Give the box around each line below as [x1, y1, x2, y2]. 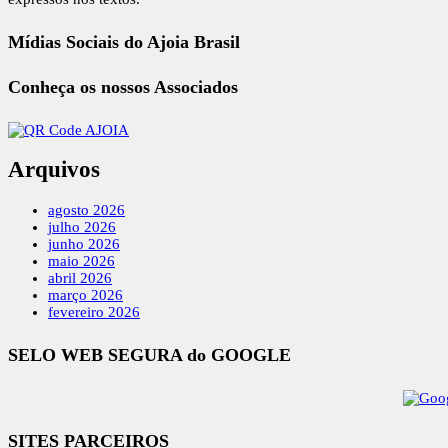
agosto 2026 [48, 202, 125, 219]
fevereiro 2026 [48, 304, 140, 321]
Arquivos [8, 157, 100, 183]
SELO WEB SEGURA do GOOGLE [8, 344, 291, 365]
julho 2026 [48, 219, 116, 236]
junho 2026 [48, 236, 120, 253]
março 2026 [48, 287, 123, 304]
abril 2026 [48, 270, 112, 287]
